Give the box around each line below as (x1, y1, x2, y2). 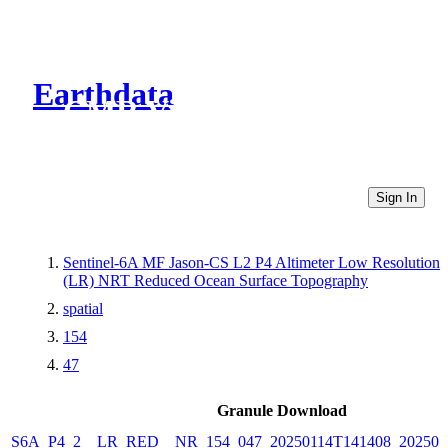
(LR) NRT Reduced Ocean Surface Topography (63, 271, 368, 289)
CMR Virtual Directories (63, 93, 402, 130)
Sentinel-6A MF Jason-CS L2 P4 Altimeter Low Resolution (63, 253, 440, 271)
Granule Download (217, 401, 347, 419)
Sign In (376, 189, 417, 205)
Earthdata (33, 76, 174, 113)
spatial (63, 299, 103, 317)
